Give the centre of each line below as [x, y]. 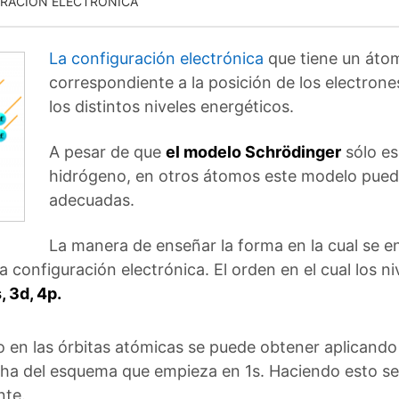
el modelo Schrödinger [253, 152]
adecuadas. [92, 200]
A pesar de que [107, 152]
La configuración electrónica [156, 58]
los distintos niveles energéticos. [171, 106]
